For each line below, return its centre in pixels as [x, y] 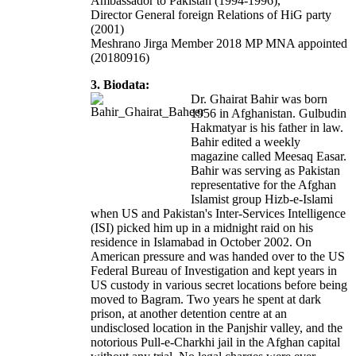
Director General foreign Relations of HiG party [211, 15]
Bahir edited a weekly [246, 142]
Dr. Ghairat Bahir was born [259, 99]
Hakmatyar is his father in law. [267, 128]
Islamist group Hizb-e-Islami [262, 199]
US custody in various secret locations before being [219, 285]
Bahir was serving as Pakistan [265, 171]
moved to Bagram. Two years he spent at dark [206, 300]
